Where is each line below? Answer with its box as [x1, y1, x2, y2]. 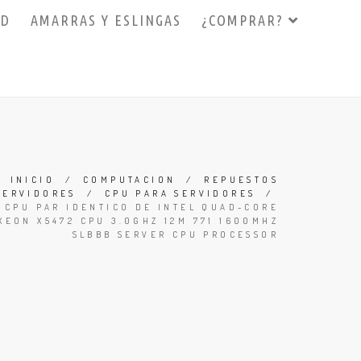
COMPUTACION [82, 174, 176, 185]
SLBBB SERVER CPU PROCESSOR [72, 229, 279, 240]
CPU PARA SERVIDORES [104, 188, 256, 199]
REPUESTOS [204, 174, 279, 185]
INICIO [10, 174, 55, 185]
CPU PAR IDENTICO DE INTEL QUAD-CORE [5, 201, 279, 213]
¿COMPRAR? [201, 12, 288, 28]
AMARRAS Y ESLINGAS [30, 12, 181, 28]
